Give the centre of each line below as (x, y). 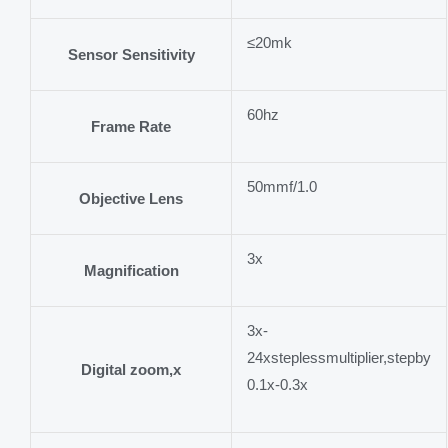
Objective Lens (131, 198)
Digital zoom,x (131, 369)
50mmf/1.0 (282, 186)
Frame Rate (131, 126)
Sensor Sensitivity (131, 54)
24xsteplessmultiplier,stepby (339, 357)
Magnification (131, 270)
